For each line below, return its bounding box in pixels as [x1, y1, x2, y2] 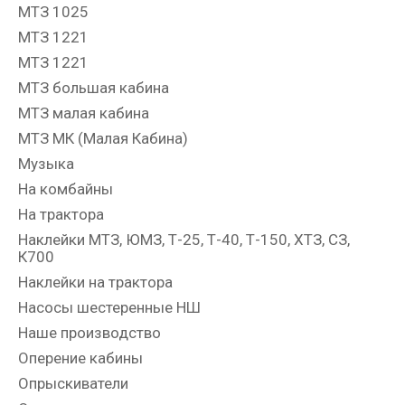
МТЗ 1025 [18, 3, 89, 22]
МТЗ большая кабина [18, 79, 169, 98]
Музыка [18, 155, 74, 174]
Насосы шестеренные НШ [18, 298, 201, 317]
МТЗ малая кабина [18, 104, 149, 123]
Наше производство [18, 324, 161, 343]
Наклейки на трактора [18, 273, 173, 292]
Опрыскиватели [18, 374, 128, 393]
